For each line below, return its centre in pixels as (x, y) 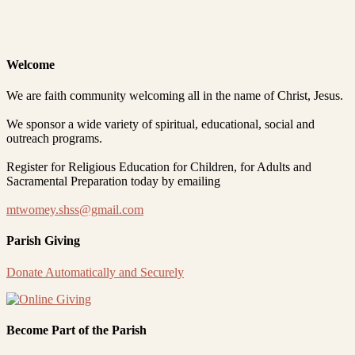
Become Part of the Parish (76, 330)
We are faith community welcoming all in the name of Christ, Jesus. (175, 95)
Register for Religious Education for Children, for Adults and (159, 166)
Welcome (31, 64)
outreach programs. (54, 138)
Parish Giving (43, 241)
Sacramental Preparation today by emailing (113, 181)
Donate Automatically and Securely (95, 272)
